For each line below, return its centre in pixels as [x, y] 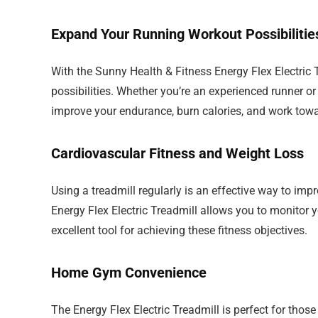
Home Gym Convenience [129, 273]
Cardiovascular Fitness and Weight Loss [177, 153]
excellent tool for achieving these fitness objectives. [179, 230]
